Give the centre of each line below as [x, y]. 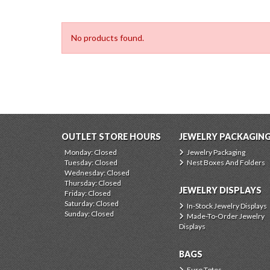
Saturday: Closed [92, 203]
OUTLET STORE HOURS [111, 137]
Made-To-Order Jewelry [226, 216]
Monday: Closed [91, 152]
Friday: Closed [88, 193]
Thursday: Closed [93, 183]
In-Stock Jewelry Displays [227, 206]
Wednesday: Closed [97, 173]
